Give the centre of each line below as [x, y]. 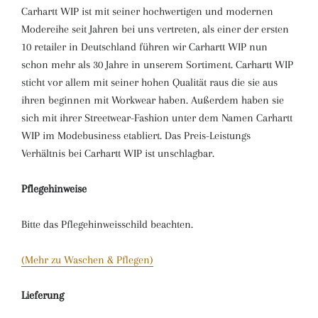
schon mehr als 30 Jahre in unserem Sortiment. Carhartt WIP [157, 64]
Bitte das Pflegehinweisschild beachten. [107, 224]
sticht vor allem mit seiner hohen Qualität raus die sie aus [149, 82]
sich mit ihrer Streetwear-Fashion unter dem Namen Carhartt [157, 117]
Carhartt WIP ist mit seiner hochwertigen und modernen [147, 11]
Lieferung [43, 295]
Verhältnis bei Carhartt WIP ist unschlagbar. [118, 153]
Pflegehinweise [54, 188]
